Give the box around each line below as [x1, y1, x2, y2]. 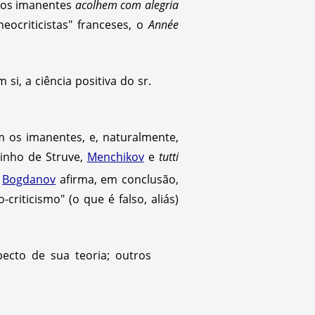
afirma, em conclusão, [56, 171, 179, 187]
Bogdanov [2, 171, 56, 187]
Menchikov [86, 148, 144, 165]
